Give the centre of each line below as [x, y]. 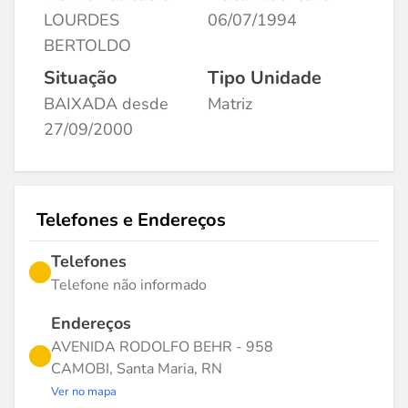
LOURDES [82, 20]
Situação [81, 78]
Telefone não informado [129, 285]
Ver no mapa [84, 392]
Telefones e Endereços [131, 220]
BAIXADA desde [106, 104]
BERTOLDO [87, 46]
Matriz [230, 104]
